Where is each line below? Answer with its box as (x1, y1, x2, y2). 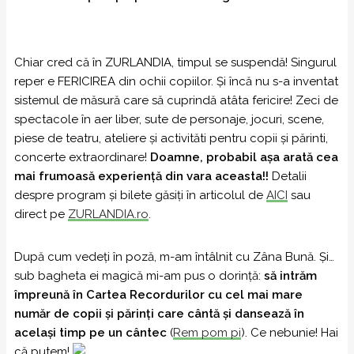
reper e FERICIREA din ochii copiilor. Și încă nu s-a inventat (14, 74, 338, 88)
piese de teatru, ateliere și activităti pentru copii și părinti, (14, 131, 328, 145)
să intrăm (264, 269, 317, 283)
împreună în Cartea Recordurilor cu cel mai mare (14, 288, 303, 302)
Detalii (269, 169, 307, 183)
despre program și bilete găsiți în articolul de (14, 188, 266, 202)
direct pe (14, 207, 68, 221)
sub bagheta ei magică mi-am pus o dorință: (14, 269, 264, 283)
